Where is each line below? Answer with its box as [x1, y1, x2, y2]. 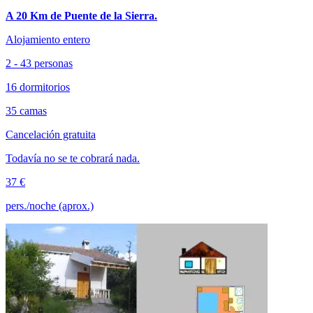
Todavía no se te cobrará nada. [6, 152, 140, 165]
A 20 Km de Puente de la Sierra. [6, 10, 157, 22]
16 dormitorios [6, 81, 70, 94]
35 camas [6, 105, 47, 117]
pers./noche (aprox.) [6, 200, 94, 212]
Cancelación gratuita [6, 129, 96, 141]
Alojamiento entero [6, 34, 90, 46]
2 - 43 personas [6, 57, 73, 70]
